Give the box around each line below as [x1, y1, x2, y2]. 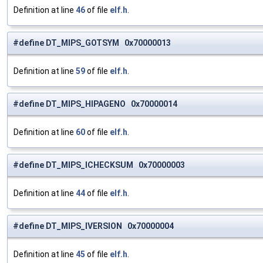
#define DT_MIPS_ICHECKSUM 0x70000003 [13, 160, 185, 170]
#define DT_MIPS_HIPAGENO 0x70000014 [13, 99, 177, 109]
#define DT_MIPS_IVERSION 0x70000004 [13, 221, 174, 231]
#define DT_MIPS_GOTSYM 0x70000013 [13, 38, 171, 48]
